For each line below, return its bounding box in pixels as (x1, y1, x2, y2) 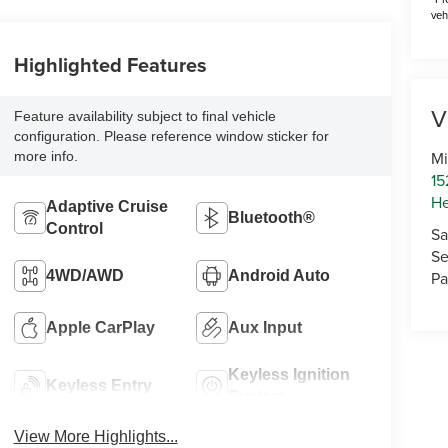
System (228, 387, 286, 405)
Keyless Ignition (228, 365, 351, 383)
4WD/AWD (45, 266, 124, 284)
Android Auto (228, 266, 331, 284)
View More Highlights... (13, 427, 178, 445)
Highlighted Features (13, 49, 207, 79)
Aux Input (228, 318, 303, 336)
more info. (13, 147, 78, 164)
